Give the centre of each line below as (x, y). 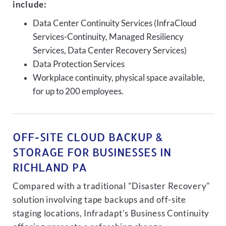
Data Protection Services (79, 64)
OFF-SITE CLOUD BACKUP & (88, 137)
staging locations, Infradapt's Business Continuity (111, 213)
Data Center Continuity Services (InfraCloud (115, 23)
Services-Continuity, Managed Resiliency (108, 37)
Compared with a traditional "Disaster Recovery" (111, 186)
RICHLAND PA (50, 167)
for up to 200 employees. (78, 91)
